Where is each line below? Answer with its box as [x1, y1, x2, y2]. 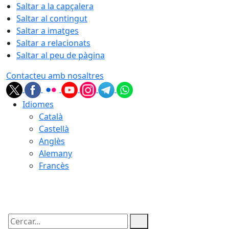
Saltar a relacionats [16, 37, 90, 49]
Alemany [39, 148, 72, 159]
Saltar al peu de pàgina [16, 50, 105, 61]
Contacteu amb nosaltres [6, 70, 104, 81]
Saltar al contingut [16, 13, 87, 24]
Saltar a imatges [16, 25, 79, 36]
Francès [39, 160, 69, 171]
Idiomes [22, 99, 54, 110]
